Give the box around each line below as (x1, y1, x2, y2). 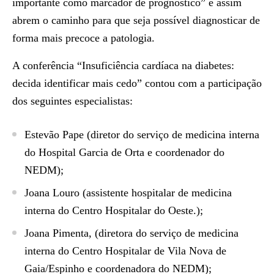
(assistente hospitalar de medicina (80, 187, 232, 199)
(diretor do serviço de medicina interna (84, 128, 259, 141)
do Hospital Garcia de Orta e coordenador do (24, 146, 224, 158)
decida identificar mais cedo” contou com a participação (12, 77, 262, 89)
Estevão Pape (24, 128, 84, 141)
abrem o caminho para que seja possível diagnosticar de (12, 14, 260, 26)
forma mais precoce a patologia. (12, 32, 155, 44)
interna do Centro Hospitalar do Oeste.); (24, 204, 203, 217)
